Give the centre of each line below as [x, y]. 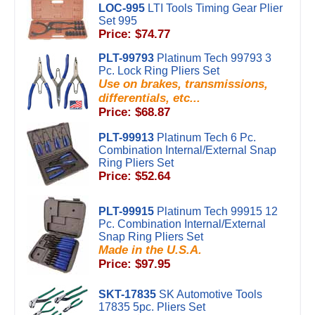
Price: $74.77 [134, 34]
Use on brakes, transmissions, [183, 84]
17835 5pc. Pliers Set [152, 307]
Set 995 [118, 21]
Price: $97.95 [134, 264]
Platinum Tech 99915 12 [217, 211]
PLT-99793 [126, 58]
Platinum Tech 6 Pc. [206, 137]
